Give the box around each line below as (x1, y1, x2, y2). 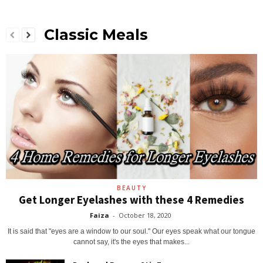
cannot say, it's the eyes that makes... (73, 238, 190, 247)
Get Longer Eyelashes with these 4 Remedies (19, 193, 244, 207)
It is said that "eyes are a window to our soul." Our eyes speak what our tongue (8, 227, 255, 236)
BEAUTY (116, 184, 147, 193)
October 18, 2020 (119, 211, 171, 220)
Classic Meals (44, 26, 148, 44)
